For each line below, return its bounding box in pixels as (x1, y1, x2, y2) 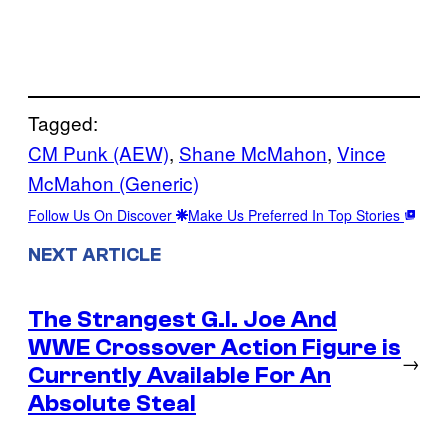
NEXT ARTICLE (28, 243, 161, 266)
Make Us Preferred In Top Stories (188, 204, 404, 225)
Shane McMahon (179, 138, 327, 166)
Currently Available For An (28, 361, 331, 389)
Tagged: (28, 108, 98, 136)
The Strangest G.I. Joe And (28, 305, 337, 333)
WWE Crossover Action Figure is (28, 333, 401, 361)
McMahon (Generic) (28, 168, 199, 196)
